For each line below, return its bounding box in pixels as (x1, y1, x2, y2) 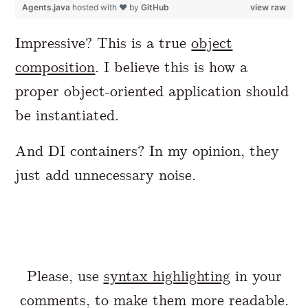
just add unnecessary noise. (15, 166, 197, 185)
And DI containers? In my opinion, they (15, 142, 280, 161)
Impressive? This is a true (15, 34, 192, 53)
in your (230, 267, 282, 286)
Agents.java (22, 2, 73, 13)
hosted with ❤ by (72, 2, 142, 13)
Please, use (26, 267, 104, 286)
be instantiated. (15, 106, 120, 125)
